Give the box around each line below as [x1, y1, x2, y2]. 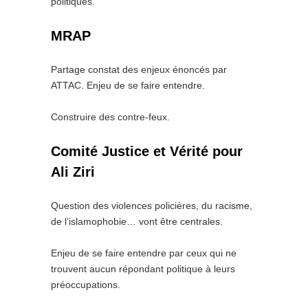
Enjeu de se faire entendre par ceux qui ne [51, 247, 236, 258]
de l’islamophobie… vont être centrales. [51, 216, 223, 227]
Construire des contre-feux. [51, 111, 170, 122]
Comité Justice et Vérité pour [51, 144, 243, 159]
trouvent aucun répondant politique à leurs [51, 263, 235, 274]
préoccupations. [51, 279, 120, 290]
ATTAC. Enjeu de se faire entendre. [51, 80, 205, 91]
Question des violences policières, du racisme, [51, 200, 252, 211]
